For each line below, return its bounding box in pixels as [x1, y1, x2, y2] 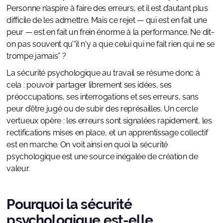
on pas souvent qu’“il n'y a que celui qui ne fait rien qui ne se [6, 39, 215, 49]
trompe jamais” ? [6, 51, 66, 61]
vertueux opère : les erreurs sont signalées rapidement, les [6, 116, 212, 126]
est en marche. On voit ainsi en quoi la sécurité [6, 140, 168, 150]
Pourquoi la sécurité [6, 196, 132, 213]
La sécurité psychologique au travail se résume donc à [6, 68, 200, 78]
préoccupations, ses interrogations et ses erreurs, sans [6, 92, 199, 102]
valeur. [6, 164, 30, 174]
